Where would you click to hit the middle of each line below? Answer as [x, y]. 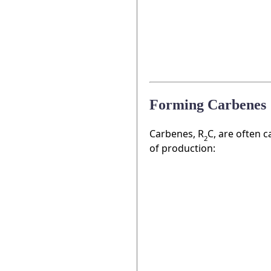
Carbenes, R [177, 133]
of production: [182, 148]
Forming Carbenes [208, 104]
